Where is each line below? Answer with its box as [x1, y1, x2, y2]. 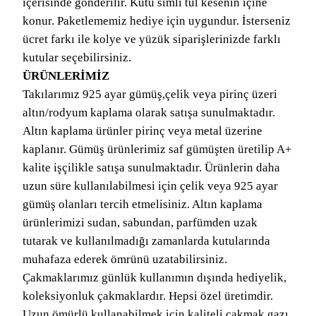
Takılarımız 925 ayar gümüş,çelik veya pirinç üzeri [23, 87, 277, 101]
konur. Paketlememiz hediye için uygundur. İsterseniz [23, 14, 291, 28]
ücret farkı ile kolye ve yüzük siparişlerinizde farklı [23, 32, 281, 46]
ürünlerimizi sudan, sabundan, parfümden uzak [23, 216, 257, 229]
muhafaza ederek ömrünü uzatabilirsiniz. [23, 253, 227, 266]
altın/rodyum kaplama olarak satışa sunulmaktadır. [23, 106, 275, 119]
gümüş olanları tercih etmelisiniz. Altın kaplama [23, 197, 262, 211]
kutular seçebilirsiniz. [23, 51, 131, 64]
